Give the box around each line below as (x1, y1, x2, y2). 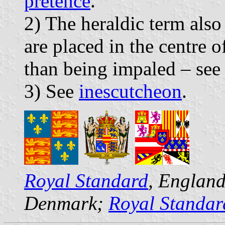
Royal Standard (24, 169, 148, 191)
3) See (24, 80, 79, 102)
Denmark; (24, 192, 108, 214)
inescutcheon (79, 80, 182, 102)
